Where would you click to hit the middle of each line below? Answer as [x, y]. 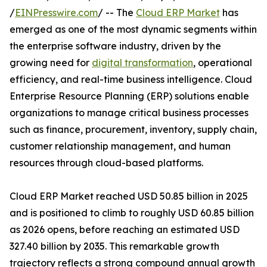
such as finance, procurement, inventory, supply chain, [133, 130]
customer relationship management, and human [120, 146]
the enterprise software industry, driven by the [115, 46]
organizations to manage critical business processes [129, 113]
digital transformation [142, 63]
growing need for [51, 63]
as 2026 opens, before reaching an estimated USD [125, 230]
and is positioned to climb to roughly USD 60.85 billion [132, 213]
